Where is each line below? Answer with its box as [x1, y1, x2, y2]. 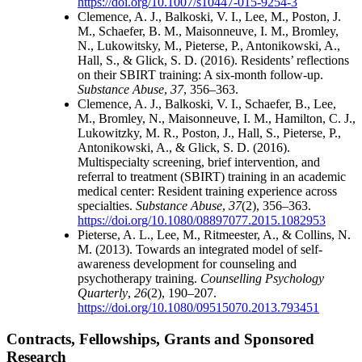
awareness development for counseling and [78, 257, 297, 271]
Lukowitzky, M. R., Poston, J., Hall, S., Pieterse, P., [78, 126, 341, 141]
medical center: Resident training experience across [78, 184, 337, 199]
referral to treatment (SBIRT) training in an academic [78, 170, 346, 184]
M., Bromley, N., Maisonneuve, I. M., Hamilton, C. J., [78, 112, 356, 126]
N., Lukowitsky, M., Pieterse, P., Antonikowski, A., [78, 39, 340, 53]
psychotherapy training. [78, 271, 200, 286]
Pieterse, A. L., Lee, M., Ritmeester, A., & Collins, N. [78, 228, 351, 242]
